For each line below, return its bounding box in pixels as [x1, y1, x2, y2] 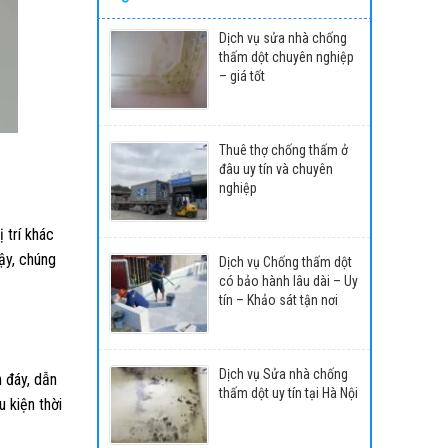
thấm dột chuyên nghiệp [218, 49, 354, 66]
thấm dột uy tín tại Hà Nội [218, 384, 358, 401]
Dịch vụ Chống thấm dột [218, 253, 352, 270]
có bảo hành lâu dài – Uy [218, 272, 358, 289]
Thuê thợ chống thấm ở [218, 141, 348, 158]
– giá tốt [218, 68, 265, 85]
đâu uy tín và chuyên [218, 160, 333, 177]
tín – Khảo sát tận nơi [218, 291, 338, 308]
